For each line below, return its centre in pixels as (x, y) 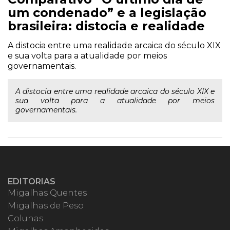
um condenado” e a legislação (107, 13)
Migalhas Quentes (47, 193)
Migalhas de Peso (46, 206)
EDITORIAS (32, 181)
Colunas (25, 218)
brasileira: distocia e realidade (106, 26)
